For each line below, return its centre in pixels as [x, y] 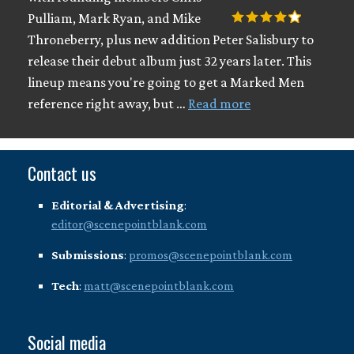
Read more [219, 103]
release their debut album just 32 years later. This [169, 60]
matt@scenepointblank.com [159, 285]
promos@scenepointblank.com [211, 254]
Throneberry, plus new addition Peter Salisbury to [171, 39]
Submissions [88, 254]
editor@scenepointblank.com [129, 224]
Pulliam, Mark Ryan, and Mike [114, 18]
